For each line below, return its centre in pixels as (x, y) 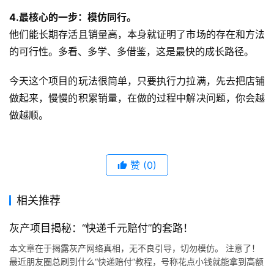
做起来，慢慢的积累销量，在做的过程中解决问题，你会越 (137, 98)
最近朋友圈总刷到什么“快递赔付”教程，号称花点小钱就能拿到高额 (136, 261)
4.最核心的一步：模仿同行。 (73, 17)
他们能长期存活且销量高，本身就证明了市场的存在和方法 (137, 34)
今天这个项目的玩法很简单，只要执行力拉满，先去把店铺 (137, 81)
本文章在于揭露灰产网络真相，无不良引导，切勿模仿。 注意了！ (135, 248)
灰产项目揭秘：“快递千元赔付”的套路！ (101, 228)
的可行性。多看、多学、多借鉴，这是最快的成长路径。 (131, 51)
